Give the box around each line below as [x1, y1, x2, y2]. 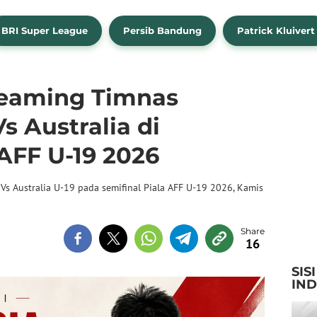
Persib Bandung [123, 25, 202, 37]
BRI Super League [1, 25, 88, 37]
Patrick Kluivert [237, 25, 315, 37]
